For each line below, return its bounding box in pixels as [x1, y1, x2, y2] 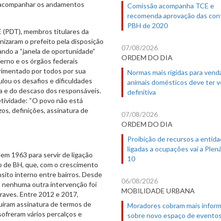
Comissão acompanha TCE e [127, 1, 214, 10]
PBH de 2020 [127, 21, 168, 30]
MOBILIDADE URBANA [121, 186, 195, 195]
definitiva [127, 88, 156, 97]
